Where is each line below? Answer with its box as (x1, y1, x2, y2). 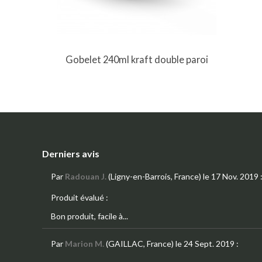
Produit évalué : (51, 192, 110, 202)
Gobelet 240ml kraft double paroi (65, 54, 208, 65)
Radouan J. (65, 171, 106, 181)
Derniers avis (42, 147, 99, 159)
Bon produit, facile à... (51, 211, 128, 221)
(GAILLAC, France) (104, 238, 175, 249)
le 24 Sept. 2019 (175, 238, 235, 249)
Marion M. (65, 238, 104, 249)
